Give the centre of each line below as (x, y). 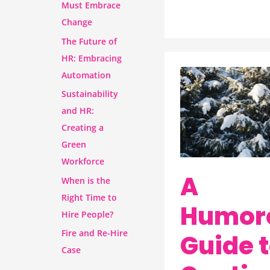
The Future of (89, 41)
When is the (86, 180)
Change (77, 22)
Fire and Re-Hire (95, 233)
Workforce (83, 161)
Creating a (83, 127)
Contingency (211, 151)
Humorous (206, 95)
